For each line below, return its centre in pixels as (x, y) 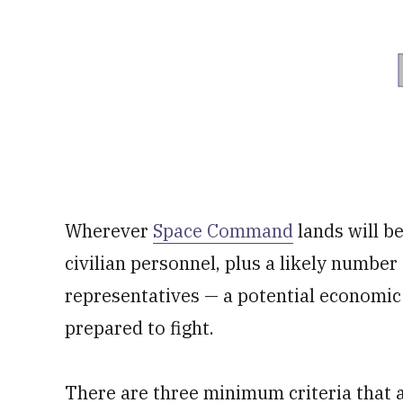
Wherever (109, 231)
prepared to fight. (139, 328)
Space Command (223, 231)
